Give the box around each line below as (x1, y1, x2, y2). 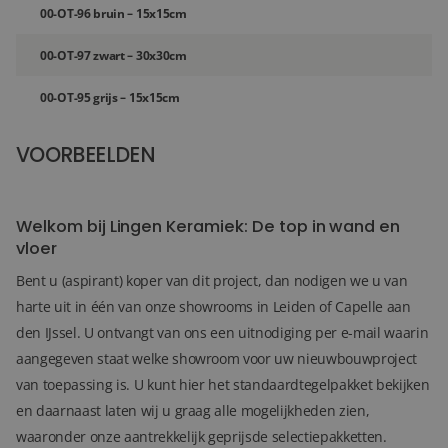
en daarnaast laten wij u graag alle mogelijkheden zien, (16, 401, 370, 420)
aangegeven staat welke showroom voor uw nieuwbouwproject (16, 349, 417, 368)
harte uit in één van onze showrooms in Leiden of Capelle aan (16, 297, 411, 316)
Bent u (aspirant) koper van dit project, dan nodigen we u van (16, 271, 408, 290)
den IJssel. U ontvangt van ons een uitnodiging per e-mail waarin (16, 323, 429, 342)
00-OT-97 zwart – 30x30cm (40, 46, 187, 64)
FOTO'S (301, 192, 352, 212)
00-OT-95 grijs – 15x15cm (40, 88, 180, 106)
